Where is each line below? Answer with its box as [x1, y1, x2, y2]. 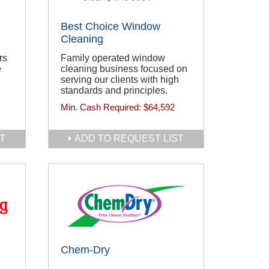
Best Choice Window [61, 20, 160, 33]
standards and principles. [61, 85, 168, 96]
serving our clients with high [61, 74, 179, 85]
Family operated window [61, 53, 165, 64]
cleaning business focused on [61, 64, 187, 74]
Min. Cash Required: [61, 102, 144, 113]
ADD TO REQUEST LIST [74, 133, 184, 144]
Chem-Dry [61, 244, 110, 256]
